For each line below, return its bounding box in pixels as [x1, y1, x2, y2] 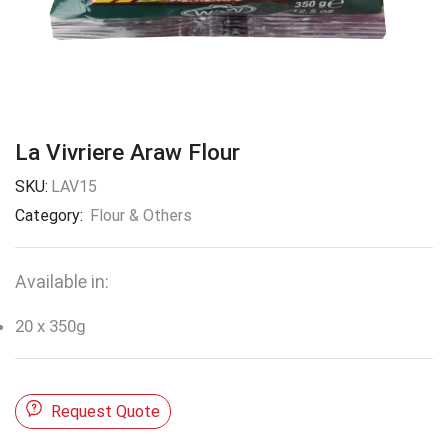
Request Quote [51, 401, 161, 421]
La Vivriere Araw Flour [15, 138, 240, 166]
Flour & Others [90, 205, 192, 225]
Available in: [15, 271, 109, 292]
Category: [15, 205, 87, 225]
